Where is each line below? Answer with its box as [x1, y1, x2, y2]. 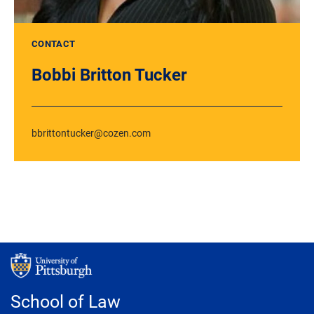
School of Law [11, 289, 121, 313]
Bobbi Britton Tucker [32, 63, 187, 86]
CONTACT [32, 37, 76, 50]
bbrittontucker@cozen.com [32, 126, 151, 140]
